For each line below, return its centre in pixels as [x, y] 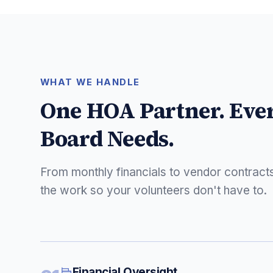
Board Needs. [107, 138]
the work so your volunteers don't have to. [154, 190]
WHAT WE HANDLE [90, 83]
